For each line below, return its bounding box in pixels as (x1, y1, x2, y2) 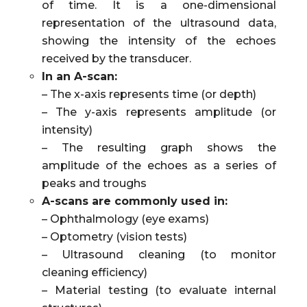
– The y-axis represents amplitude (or (41, 106, 277, 119)
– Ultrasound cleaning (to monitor (41, 248, 277, 262)
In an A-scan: (41, 70, 117, 84)
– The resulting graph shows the (41, 141, 277, 155)
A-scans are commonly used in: (41, 195, 228, 208)
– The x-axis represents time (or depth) (41, 88, 256, 101)
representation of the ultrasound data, (41, 16, 277, 30)
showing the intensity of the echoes (41, 34, 277, 48)
